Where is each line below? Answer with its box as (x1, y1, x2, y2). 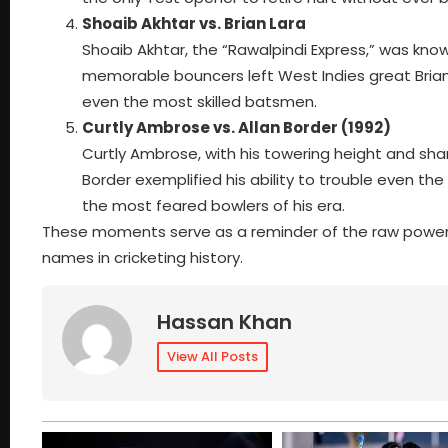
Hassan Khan (157, 308, 292, 337)
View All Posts (167, 347, 258, 367)
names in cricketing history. (42, 246, 243, 268)
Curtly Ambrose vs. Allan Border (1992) (82, 116, 391, 138)
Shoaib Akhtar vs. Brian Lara (82, 12, 306, 34)
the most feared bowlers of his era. (82, 194, 345, 216)
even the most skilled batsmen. (82, 90, 317, 112)
